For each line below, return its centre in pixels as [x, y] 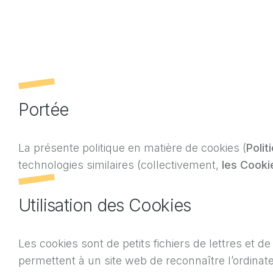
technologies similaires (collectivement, [120, 165]
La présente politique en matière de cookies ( [132, 148]
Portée [44, 110]
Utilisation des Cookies [105, 206]
